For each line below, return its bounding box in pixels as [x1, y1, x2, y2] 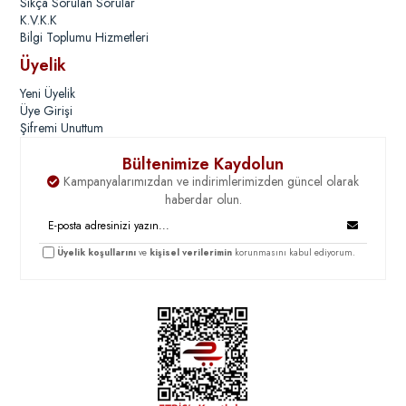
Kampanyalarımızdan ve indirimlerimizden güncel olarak [60, 171, 359, 190]
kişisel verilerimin [150, 245, 233, 259]
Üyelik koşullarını [57, 245, 137, 259]
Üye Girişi [20, 101, 73, 120]
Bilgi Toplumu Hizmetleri [20, 27, 150, 46]
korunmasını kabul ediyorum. [232, 245, 356, 259]
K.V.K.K [20, 10, 58, 29]
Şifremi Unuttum [20, 118, 104, 137]
